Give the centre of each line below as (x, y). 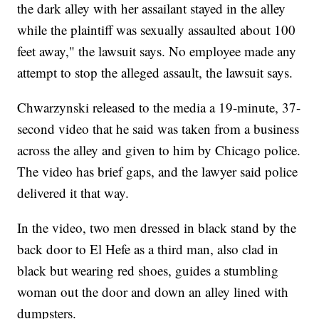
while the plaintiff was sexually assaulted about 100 (157, 30)
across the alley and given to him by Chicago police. (159, 150)
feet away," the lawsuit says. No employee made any (157, 51)
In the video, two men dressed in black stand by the (157, 228)
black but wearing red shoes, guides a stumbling (148, 271)
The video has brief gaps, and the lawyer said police (158, 172)
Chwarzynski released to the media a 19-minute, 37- (159, 108)
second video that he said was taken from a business (158, 129)
